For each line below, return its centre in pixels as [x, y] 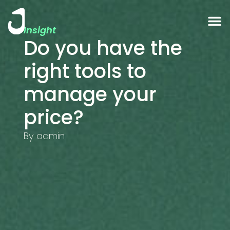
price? [53, 117]
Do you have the [103, 48]
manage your [90, 94]
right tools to [85, 71]
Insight [40, 30]
